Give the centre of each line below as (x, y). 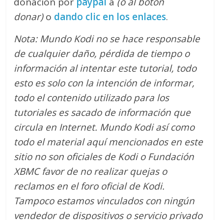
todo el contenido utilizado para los (92, 98)
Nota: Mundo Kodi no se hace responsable (107, 39)
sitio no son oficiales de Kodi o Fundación (104, 157)
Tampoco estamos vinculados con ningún (104, 201)
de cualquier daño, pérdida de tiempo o (102, 54)
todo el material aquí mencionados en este (109, 142)
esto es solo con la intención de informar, (104, 83)
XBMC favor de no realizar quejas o (91, 172)
